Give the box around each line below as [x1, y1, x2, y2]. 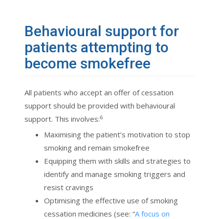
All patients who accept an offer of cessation [24, 88, 174, 98]
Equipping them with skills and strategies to [44, 156, 191, 166]
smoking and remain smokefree [44, 143, 150, 153]
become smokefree [24, 55, 151, 72]
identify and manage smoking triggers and [44, 169, 185, 179]
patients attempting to [24, 39, 169, 56]
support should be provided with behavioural [24, 101, 175, 111]
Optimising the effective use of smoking [44, 196, 178, 206]
